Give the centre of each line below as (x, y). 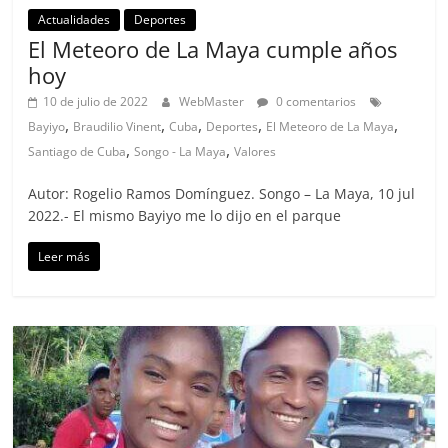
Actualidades (74, 19)
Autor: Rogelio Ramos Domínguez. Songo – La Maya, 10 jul (222, 193)
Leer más (64, 256)
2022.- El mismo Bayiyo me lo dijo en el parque (185, 215)
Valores (255, 151)
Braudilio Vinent (117, 126)
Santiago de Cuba (77, 151)
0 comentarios (315, 101)
